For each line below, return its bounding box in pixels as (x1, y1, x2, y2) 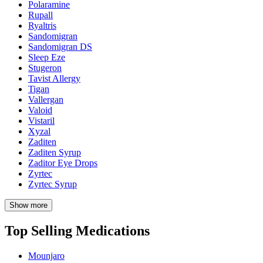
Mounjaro (28, 250, 65, 261)
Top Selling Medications (5, 222, 150, 238)
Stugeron (28, 62, 62, 73)
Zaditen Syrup (28, 147, 81, 157)
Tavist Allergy (28, 73, 80, 83)
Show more (9, 200, 48, 210)
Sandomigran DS (28, 41, 92, 52)
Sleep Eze (28, 52, 65, 62)
